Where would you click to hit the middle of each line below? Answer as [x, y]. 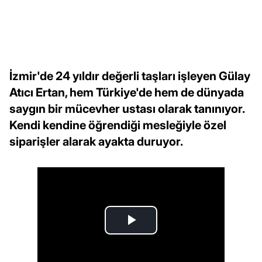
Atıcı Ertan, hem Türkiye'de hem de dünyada [127, 93]
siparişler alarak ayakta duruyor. [96, 142]
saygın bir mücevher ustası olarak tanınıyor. [127, 109]
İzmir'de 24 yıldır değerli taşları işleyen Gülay [130, 76]
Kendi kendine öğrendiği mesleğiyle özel [118, 125]
